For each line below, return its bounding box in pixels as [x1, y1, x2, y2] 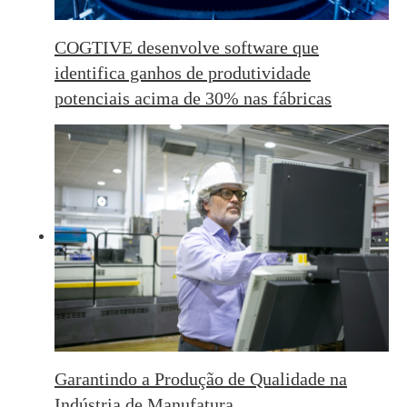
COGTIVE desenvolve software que [55, 36, 319, 57]
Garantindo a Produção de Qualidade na [55, 368, 347, 389]
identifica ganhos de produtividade [55, 62, 311, 83]
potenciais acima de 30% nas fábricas [55, 87, 332, 108]
